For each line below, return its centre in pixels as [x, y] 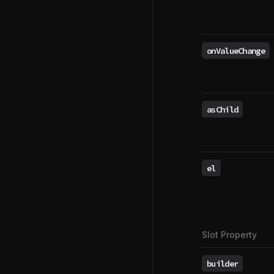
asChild [223, 109]
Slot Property [229, 235]
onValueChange [236, 50]
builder [223, 263]
